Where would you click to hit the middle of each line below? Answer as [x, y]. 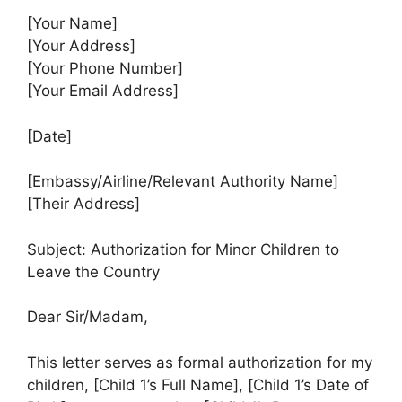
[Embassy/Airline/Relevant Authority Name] [183, 181]
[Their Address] [83, 204]
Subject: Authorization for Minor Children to [183, 249]
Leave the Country [93, 271]
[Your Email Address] [103, 91]
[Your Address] [81, 46]
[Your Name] [72, 23]
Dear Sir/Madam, [87, 317]
